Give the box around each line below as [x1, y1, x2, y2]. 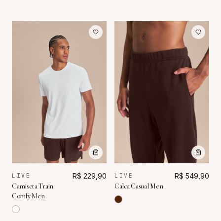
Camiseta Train [12, 182, 54, 191]
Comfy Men [12, 192, 45, 201]
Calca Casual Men [114, 182, 163, 191]
